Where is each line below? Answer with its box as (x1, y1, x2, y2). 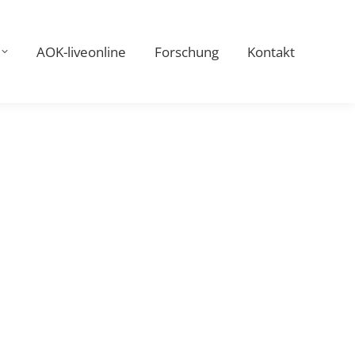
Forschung (155, 42, 219, 61)
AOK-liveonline (36, 42, 126, 61)
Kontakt (247, 42, 295, 61)
